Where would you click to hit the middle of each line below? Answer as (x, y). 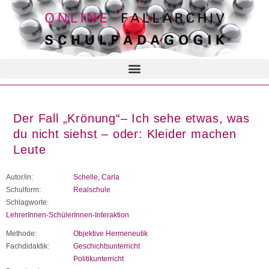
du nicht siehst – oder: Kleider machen (125, 134)
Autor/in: (20, 177)
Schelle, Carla (96, 177)
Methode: (21, 233)
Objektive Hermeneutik (110, 233)
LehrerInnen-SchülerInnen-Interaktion (68, 215)
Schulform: (23, 189)
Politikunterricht (98, 258)
